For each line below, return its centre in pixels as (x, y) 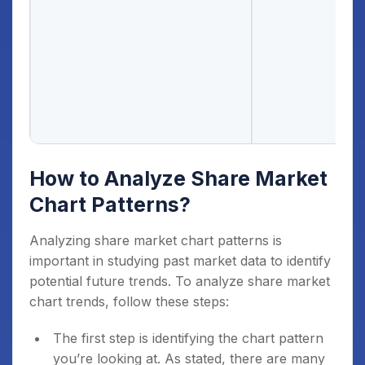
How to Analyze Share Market (178, 178)
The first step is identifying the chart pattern (188, 338)
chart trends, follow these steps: (129, 301)
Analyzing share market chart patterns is (156, 240)
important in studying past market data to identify (180, 260)
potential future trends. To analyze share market (180, 281)
